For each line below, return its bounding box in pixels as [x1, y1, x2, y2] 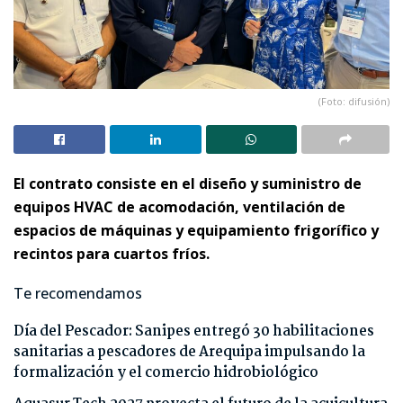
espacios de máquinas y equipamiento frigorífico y [13, 219, 379, 240]
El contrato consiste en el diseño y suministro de [13, 173, 362, 193]
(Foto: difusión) [318, 94, 390, 108]
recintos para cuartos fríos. [13, 243, 210, 264]
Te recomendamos [13, 282, 142, 303]
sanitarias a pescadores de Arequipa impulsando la [13, 340, 365, 363]
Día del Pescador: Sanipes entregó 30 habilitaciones [13, 319, 374, 343]
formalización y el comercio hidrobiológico [13, 361, 318, 384]
